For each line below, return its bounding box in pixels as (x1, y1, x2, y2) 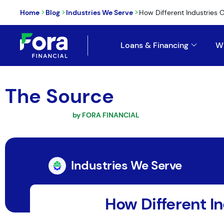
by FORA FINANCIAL (72, 110, 139, 119)
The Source (5, 83, 114, 109)
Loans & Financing (120, 40, 188, 50)
